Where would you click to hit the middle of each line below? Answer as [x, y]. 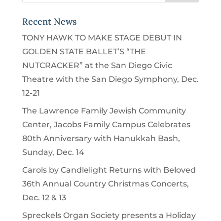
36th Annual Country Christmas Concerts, [105, 184]
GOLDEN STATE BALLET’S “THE [84, 52]
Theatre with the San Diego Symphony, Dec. [110, 79]
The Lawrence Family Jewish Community [104, 111]
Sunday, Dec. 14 [53, 152]
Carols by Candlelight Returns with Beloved [109, 170]
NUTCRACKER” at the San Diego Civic [97, 65]
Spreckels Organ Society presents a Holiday [109, 215]
